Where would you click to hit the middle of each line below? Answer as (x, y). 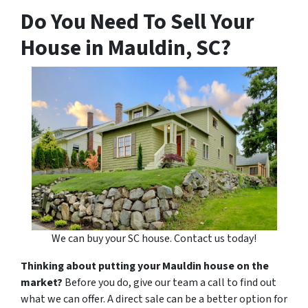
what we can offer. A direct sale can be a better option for (154, 299)
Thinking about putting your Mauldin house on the (145, 266)
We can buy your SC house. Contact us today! (154, 239)
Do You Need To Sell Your (137, 22)
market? (43, 283)
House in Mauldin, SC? (126, 48)
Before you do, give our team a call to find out (170, 283)
